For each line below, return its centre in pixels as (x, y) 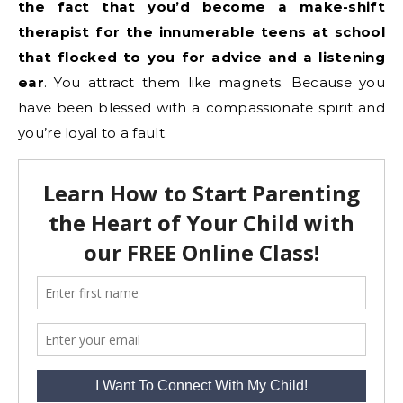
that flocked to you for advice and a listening (201, 57)
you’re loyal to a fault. (93, 132)
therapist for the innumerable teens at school (201, 31)
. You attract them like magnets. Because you (214, 82)
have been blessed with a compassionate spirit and (201, 107)
